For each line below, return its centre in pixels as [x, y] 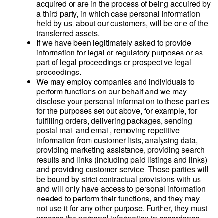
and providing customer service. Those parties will [123, 169]
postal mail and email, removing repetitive [108, 130]
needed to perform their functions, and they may [118, 198]
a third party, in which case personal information [118, 13]
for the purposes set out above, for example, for [117, 111]
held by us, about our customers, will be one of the [122, 23]
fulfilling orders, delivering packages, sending [114, 120]
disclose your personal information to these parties [123, 101]
